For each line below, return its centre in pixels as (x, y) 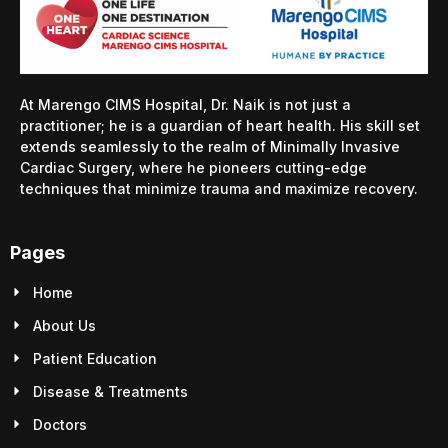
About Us (64, 325)
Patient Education (94, 358)
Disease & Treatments (110, 391)
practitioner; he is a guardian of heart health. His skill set (220, 126)
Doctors (59, 424)
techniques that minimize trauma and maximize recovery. (221, 189)
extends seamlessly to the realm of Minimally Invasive (210, 147)
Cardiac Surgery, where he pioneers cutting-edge (193, 168)
